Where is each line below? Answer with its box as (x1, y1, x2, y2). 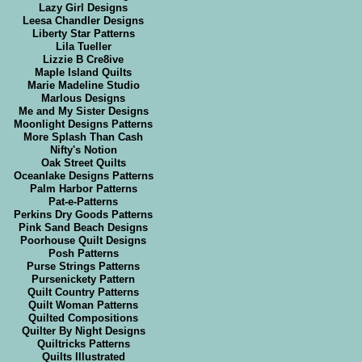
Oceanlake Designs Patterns (13, 170, 154, 183)
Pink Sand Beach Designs (19, 221, 149, 234)
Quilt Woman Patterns (28, 299, 139, 312)
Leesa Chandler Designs (23, 15, 145, 27)
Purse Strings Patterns (27, 260, 141, 273)
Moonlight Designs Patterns (14, 118, 154, 131)
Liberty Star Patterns (32, 27, 135, 40)
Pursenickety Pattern (32, 273, 136, 286)
